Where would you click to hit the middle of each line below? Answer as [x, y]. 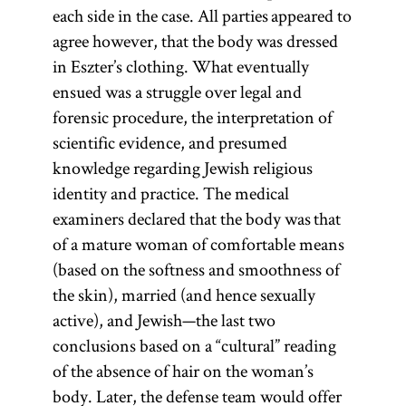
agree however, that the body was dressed [195, 41]
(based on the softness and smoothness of [196, 269]
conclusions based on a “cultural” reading [194, 345]
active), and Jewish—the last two [164, 320]
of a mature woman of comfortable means [198, 244]
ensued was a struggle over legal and [177, 92]
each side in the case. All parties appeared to [202, 15]
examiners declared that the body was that [196, 218]
